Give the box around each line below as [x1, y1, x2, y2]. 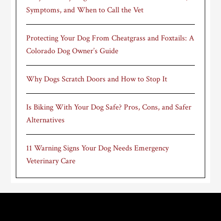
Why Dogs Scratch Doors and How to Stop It [26, 74, 168, 84]
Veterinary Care [26, 156, 76, 166]
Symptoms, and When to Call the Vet [26, 5, 144, 15]
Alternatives [26, 115, 65, 125]
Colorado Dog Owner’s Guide [26, 46, 119, 56]
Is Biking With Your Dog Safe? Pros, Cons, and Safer [26, 102, 192, 112]
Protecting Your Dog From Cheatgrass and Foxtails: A [26, 33, 195, 43]
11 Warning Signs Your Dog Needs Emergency [26, 143, 169, 153]
